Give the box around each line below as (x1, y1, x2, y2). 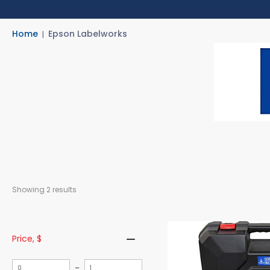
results (52, 184, 77, 195)
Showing (12, 184, 46, 195)
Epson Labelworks (48, 28, 127, 40)
